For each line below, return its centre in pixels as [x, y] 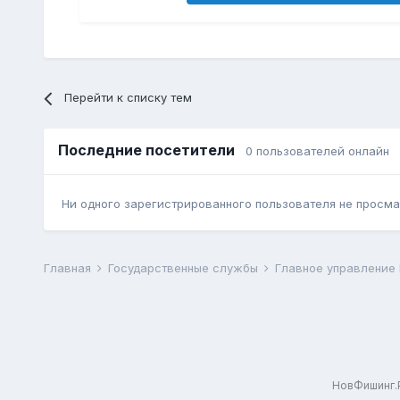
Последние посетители [151, 150]
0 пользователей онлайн [317, 151]
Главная [69, 268]
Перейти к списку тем [128, 98]
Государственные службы [184, 268]
